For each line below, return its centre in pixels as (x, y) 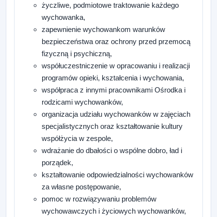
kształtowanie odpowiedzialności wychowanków (118, 175)
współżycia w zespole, (77, 139)
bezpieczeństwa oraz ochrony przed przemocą (116, 42)
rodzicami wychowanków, (83, 102)
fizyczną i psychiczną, (77, 54)
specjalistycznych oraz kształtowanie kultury (112, 126)
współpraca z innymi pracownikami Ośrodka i (114, 90)
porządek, (58, 163)
